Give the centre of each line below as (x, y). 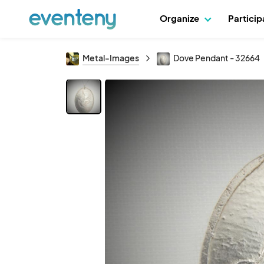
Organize (181, 18)
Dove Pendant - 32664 (217, 58)
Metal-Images (111, 58)
